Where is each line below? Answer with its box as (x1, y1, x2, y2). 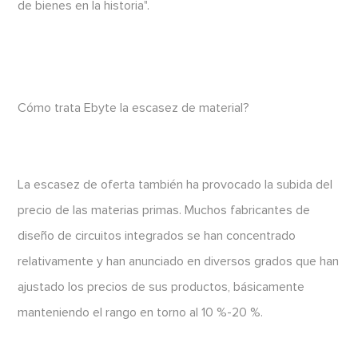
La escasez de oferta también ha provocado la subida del (18, 178, 333, 192)
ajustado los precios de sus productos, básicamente (18, 280, 305, 294)
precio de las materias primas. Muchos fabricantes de (18, 204, 311, 217)
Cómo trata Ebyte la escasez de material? (18, 101, 250, 115)
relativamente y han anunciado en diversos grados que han (18, 255, 340, 268)
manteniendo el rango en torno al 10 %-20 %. (18, 306, 264, 320)
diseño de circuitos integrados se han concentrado (18, 229, 296, 243)
